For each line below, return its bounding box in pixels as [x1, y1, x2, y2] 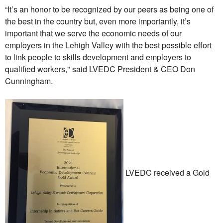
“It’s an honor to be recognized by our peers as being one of [5, 3, 214, 15]
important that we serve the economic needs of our [5, 27, 182, 39]
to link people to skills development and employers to [5, 51, 191, 63]
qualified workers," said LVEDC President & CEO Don [5, 63, 195, 75]
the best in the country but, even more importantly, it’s [5, 15, 191, 27]
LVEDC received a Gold [123, 167, 210, 179]
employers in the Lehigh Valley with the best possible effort [5, 39, 212, 51]
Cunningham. [5, 75, 53, 87]
